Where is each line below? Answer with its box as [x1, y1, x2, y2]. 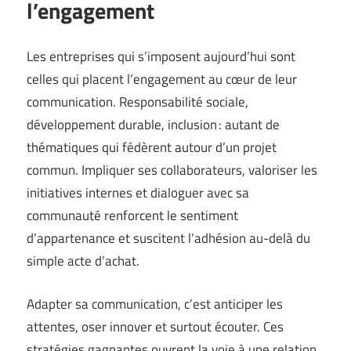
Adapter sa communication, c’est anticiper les [27, 293, 283, 314]
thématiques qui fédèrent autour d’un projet [27, 137, 277, 158]
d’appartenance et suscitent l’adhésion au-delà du [27, 228, 310, 249]
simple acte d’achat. [27, 251, 139, 272]
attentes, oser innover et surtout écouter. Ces [27, 316, 284, 337]
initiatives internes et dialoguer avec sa [27, 183, 249, 204]
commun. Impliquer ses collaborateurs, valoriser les [27, 160, 317, 181]
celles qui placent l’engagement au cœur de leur [27, 69, 297, 90]
